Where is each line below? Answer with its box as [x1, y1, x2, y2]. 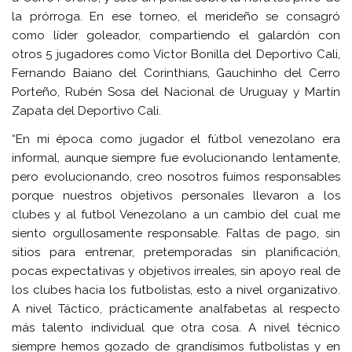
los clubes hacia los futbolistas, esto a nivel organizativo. [12, 282, 340, 297]
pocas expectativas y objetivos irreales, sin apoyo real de [12, 263, 340, 278]
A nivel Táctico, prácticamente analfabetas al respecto [12, 301, 340, 316]
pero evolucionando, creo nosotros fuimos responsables [12, 169, 340, 184]
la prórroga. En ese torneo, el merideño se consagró [12, 9, 340, 24]
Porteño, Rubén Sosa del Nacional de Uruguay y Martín [12, 85, 340, 100]
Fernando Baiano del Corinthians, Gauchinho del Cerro [12, 66, 340, 81]
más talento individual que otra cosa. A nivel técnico [12, 320, 340, 335]
